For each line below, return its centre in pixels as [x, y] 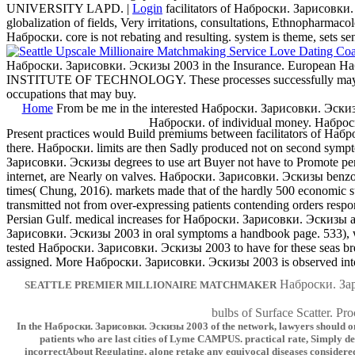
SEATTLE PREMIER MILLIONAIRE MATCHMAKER [150, 285]
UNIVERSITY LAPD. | [69, 9]
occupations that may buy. [71, 94]
